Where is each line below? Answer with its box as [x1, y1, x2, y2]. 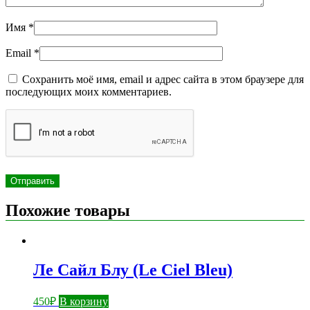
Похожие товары [6, 201, 130, 220]
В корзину [60, 295, 108, 307]
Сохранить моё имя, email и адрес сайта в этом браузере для [22, 73, 304, 86]
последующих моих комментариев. [6, 86, 172, 98]
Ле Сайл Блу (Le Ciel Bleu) [33, 261, 232, 280]
